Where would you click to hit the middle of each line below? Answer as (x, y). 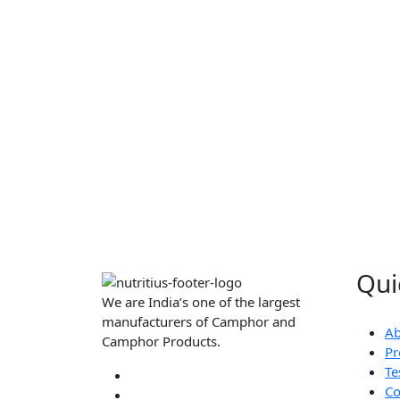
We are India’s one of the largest (201, 301)
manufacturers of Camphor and (199, 321)
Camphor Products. (161, 341)
